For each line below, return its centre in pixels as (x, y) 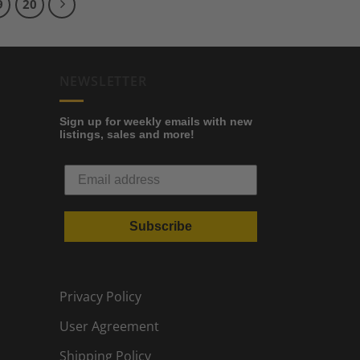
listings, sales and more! (127, 135)
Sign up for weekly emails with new (155, 122)
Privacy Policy (100, 297)
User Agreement (109, 327)
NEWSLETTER (103, 81)
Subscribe (160, 227)
